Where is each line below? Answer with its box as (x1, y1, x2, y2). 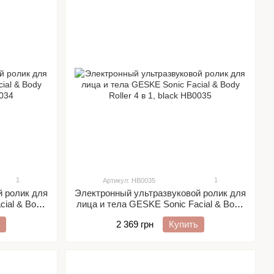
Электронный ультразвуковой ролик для (75, 188, 246, 198)
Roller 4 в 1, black (124, 210, 196, 220)
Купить (169, 219, 198, 229)
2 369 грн (116, 219, 154, 229)
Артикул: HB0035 (103, 177, 155, 184)
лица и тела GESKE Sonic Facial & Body (76, 199, 244, 209)
